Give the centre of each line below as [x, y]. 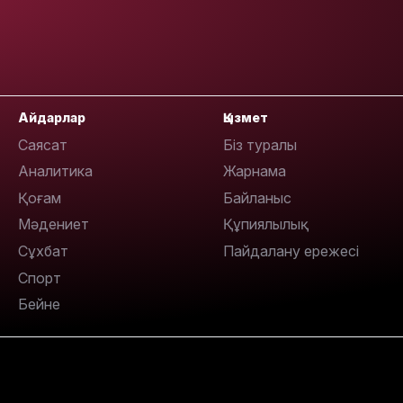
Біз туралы [260, 144]
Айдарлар [52, 117]
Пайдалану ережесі [291, 251]
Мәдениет [54, 224]
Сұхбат [43, 251]
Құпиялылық [262, 224]
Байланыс [257, 197]
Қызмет [246, 117]
